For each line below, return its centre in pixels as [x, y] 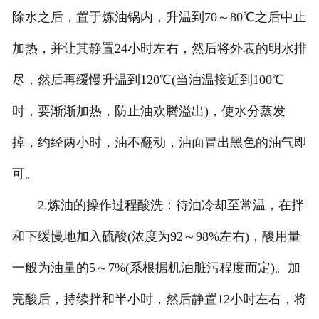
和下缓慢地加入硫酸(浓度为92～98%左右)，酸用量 [156, 237]
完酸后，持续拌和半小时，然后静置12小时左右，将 [159, 299]
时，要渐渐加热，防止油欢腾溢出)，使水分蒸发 [148, 111]
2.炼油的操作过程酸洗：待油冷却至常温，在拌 [158, 205]
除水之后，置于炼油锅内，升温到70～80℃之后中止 [159, 17]
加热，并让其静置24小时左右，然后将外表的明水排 [159, 49]
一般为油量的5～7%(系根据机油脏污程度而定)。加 [156, 268]
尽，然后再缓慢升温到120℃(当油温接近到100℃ [148, 80]
